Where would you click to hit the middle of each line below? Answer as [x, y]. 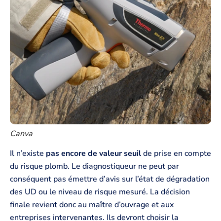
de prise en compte [176, 154]
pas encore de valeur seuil [93, 154]
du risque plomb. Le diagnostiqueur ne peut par [94, 166]
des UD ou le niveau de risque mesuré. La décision [100, 192]
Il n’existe [28, 154]
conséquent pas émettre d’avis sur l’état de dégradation [110, 179]
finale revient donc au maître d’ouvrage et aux [92, 205]
